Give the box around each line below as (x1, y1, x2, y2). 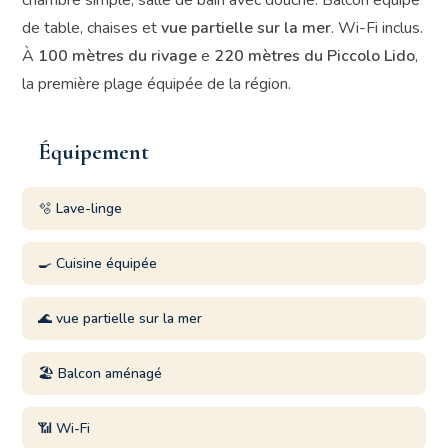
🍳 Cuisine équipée (38, 254, 158, 273)
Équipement (38, 139, 149, 165)
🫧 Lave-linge (38, 199, 123, 218)
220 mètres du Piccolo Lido (214, 45, 416, 67)
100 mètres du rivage (38, 45, 198, 67)
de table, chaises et (22, 17, 162, 39)
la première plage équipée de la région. (22, 73, 292, 95)
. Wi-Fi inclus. (331, 17, 424, 39)
